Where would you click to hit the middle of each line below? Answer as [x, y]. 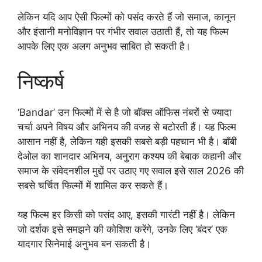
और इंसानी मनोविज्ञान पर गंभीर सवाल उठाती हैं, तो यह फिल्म [123, 32]
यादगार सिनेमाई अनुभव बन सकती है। [84, 244]
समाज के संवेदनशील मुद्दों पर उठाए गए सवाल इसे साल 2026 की [131, 170]
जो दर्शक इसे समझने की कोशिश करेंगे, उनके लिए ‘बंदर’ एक [123, 230]
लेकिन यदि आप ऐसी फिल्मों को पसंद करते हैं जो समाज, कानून [127, 17]
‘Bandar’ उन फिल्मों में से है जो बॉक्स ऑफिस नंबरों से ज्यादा [125, 112]
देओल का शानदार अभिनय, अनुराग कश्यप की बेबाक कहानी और [129, 156]
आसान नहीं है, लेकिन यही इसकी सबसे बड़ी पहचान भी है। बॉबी [127, 141]
